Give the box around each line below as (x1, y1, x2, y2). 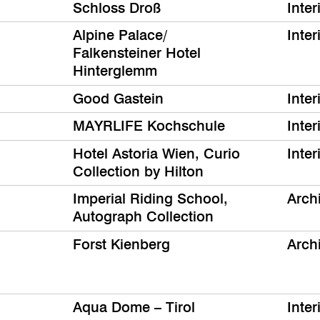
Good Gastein (73, 89, 164, 107)
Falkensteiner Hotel (73, 44, 201, 62)
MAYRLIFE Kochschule (73, 117, 225, 135)
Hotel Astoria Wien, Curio (73, 144, 240, 162)
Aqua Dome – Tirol (73, 299, 195, 316)
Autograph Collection (73, 208, 214, 226)
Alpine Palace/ (73, 26, 167, 44)
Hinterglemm (73, 62, 157, 80)
